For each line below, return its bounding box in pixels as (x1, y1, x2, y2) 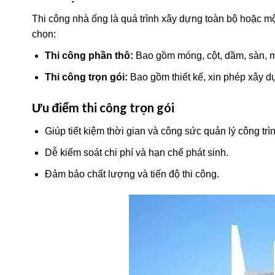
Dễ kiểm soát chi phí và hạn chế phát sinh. (44, 147, 228, 158)
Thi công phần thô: (44, 50, 133, 61)
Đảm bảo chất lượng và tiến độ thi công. (44, 168, 219, 179)
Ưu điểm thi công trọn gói (32, 99, 174, 115)
